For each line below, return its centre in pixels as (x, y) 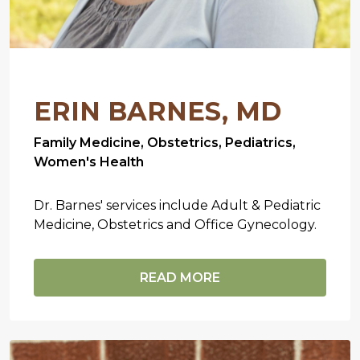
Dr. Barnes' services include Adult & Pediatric (177, 205)
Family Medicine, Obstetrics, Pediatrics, (165, 142)
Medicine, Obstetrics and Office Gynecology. (175, 224)
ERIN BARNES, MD (157, 111)
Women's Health (89, 162)
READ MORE (180, 277)
